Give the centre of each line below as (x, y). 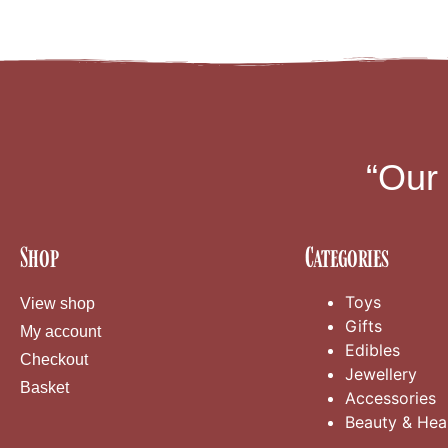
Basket (44, 388)
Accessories (390, 398)
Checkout (54, 360)
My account (60, 332)
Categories (347, 258)
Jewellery (381, 374)
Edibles (372, 350)
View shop (57, 304)
